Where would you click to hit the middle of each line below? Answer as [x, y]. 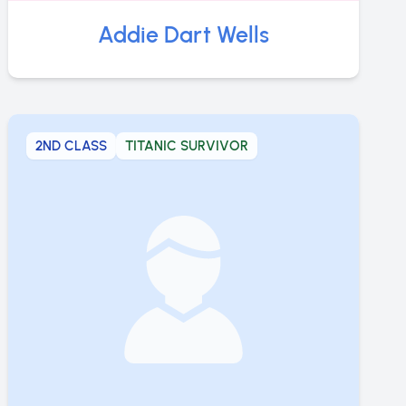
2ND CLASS [72, 146]
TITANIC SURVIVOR [187, 146]
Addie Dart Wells [184, 35]
